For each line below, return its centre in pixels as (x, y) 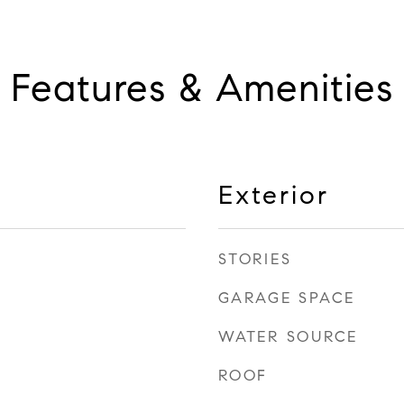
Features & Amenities (202, 88)
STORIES (255, 259)
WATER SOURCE (288, 337)
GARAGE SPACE (287, 298)
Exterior (274, 195)
